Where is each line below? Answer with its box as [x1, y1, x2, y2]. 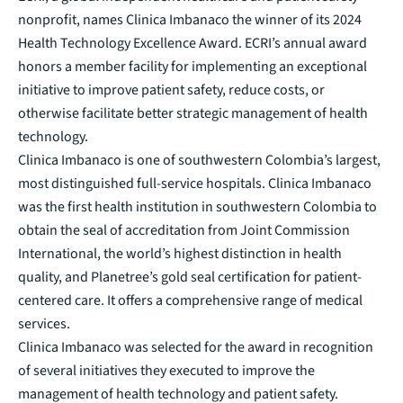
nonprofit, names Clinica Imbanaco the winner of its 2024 [18, 9, 362, 30]
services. [18, 313, 70, 334]
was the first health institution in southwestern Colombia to [18, 196, 377, 217]
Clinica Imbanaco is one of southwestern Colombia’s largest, [18, 149, 381, 170]
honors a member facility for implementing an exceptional [18, 56, 367, 76]
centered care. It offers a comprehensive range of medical [18, 290, 363, 310]
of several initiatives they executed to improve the [18, 360, 315, 381]
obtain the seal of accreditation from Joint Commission [18, 219, 350, 240]
